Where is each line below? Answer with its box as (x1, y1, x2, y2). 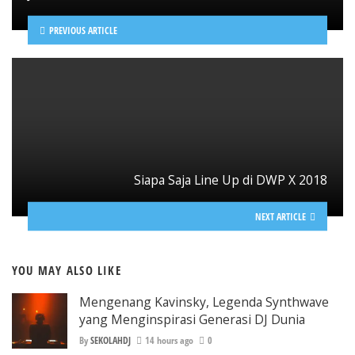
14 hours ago (144, 333, 193, 347)
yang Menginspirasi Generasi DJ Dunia (79, 311, 305, 329)
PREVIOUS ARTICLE (48, 23, 117, 37)
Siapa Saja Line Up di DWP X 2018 (134, 170, 327, 189)
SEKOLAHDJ (90, 333, 131, 347)
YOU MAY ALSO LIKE (12, 261, 121, 279)
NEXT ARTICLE (255, 209, 307, 223)
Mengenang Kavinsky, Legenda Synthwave (79, 293, 329, 311)
